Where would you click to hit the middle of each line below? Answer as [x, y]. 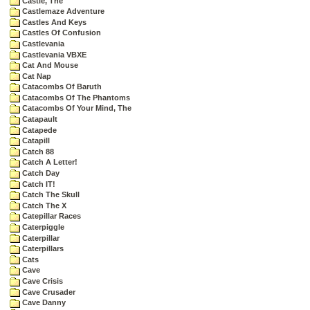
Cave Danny [43, 303]
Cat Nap [36, 76]
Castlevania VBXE [53, 54]
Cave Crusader [48, 292]
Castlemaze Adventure [62, 11]
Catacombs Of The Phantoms [75, 97]
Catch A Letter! [49, 162]
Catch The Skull [50, 195]
